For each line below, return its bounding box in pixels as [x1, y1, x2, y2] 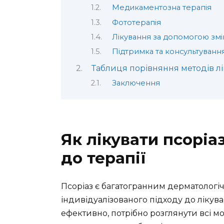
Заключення [111, 78, 160, 88]
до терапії [61, 148, 146, 167]
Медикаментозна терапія [111, 3, 211, 12]
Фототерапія [111, 17, 161, 27]
